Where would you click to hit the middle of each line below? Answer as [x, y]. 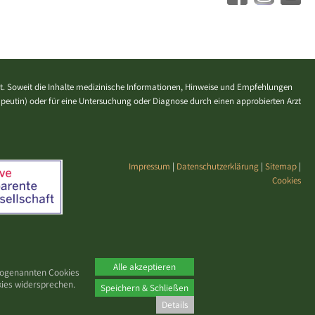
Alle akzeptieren [144, 266]
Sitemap [281, 167]
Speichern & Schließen [144, 288]
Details [175, 304]
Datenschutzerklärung [217, 167]
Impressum [149, 167]
